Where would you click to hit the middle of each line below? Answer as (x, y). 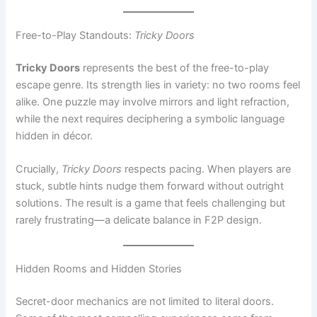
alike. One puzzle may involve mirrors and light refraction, (153, 52)
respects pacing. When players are (207, 119)
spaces (114, 286)
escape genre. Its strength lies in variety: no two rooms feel (158, 35)
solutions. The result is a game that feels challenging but (151, 153)
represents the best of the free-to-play (175, 18)
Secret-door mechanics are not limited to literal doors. (145, 252)
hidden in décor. (54, 86)
